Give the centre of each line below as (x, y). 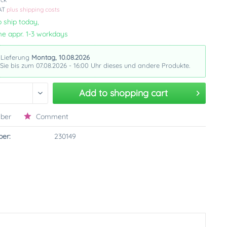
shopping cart (139, 93)
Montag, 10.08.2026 (61, 57)
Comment (51, 117)
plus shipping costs (33, 9)
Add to (93, 93)
